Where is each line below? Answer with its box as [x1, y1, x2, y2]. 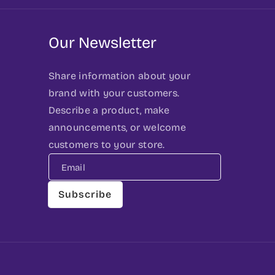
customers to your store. [48, 138, 165, 150]
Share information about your [48, 69, 190, 82]
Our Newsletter [48, 33, 157, 52]
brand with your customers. [48, 87, 180, 99]
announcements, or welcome [48, 121, 187, 133]
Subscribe [58, 188, 112, 201]
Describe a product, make [48, 104, 170, 116]
